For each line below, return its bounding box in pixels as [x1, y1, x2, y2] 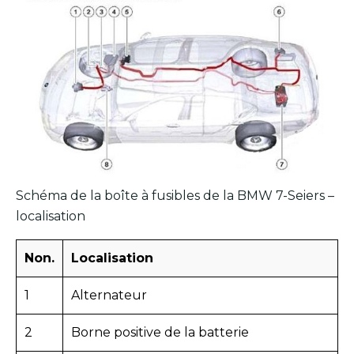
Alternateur [71, 288, 147, 303]
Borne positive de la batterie [71, 325, 249, 340]
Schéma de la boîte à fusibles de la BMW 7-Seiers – [16, 188, 334, 203]
